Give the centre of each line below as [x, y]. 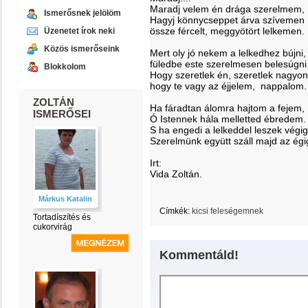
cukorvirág [53, 227]
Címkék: [175, 211]
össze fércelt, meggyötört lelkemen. [227, 31]
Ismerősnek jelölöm [82, 13]
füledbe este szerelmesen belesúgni [228, 64]
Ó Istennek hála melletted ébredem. [228, 119]
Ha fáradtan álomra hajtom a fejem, [227, 108]
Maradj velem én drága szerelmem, [227, 9]
